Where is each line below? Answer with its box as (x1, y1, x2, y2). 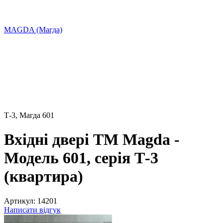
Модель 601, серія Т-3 (4, 149, 158, 167)
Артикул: (4, 196, 35, 205)
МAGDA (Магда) (4, 25, 62, 34)
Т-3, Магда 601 (4, 111, 54, 119)
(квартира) (4, 167, 83, 186)
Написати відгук (4, 205, 61, 214)
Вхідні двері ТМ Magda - (4, 130, 180, 149)
